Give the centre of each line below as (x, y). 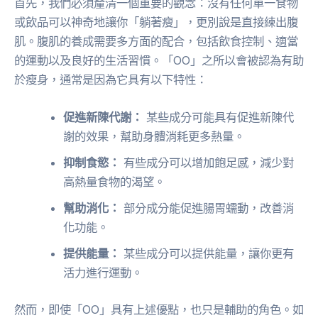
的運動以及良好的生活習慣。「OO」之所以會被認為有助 (159, 61)
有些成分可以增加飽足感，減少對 (207, 163)
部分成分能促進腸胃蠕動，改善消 (207, 208)
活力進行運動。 (103, 273)
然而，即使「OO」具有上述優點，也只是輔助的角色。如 (159, 309)
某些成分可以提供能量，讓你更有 (207, 254)
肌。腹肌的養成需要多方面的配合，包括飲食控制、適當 (156, 42)
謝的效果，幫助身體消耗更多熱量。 (154, 137)
